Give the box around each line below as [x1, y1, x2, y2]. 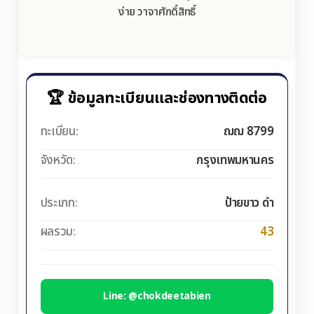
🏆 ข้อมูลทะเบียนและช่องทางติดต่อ [47, 87, 267, 111]
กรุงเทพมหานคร [196, 151, 274, 170]
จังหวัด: [40, 151, 76, 170]
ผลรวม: [40, 223, 76, 242]
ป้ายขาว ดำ [224, 194, 274, 213]
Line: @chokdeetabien [103, 289, 211, 304]
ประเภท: [40, 194, 78, 213]
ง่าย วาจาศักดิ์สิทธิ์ [118, 4, 196, 21]
